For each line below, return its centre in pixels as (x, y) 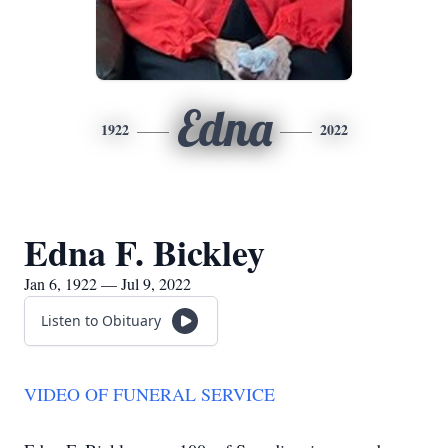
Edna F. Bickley (144, 252)
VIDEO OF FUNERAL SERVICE (149, 394)
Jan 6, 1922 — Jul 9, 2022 (107, 283)
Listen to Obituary (101, 320)
